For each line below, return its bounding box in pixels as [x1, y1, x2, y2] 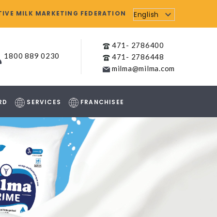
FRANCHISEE [78, 98, 124, 106]
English [134, 10, 159, 19]
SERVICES [25, 98, 62, 106]
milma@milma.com [110, 64, 175, 73]
